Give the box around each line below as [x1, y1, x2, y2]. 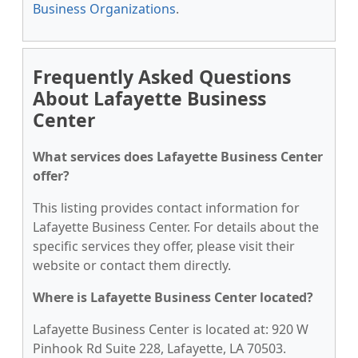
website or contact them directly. [33, 257, 231, 274]
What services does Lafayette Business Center [33, 148, 323, 165]
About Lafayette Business [33, 86, 266, 111]
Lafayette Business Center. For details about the [33, 218, 319, 236]
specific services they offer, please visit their [33, 237, 295, 255]
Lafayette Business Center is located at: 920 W [33, 320, 308, 338]
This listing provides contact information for [33, 199, 300, 217]
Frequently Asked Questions [33, 64, 291, 89]
